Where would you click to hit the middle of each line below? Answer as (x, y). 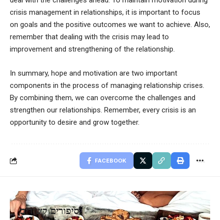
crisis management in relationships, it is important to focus (105, 13)
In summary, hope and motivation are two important (94, 73)
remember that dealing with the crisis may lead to (89, 37)
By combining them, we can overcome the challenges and (103, 98)
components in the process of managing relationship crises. (107, 86)
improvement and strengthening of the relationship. (92, 49)
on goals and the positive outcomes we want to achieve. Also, (110, 25)
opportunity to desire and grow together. (75, 123)
